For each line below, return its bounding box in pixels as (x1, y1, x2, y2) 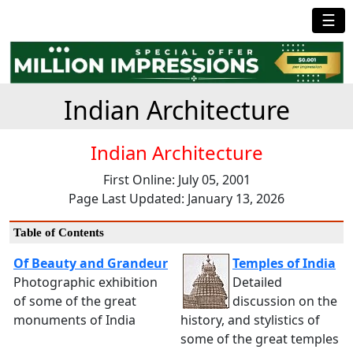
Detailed (232, 273, 282, 291)
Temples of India (232, 254, 336, 272)
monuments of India (13, 310, 136, 329)
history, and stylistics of (180, 310, 320, 329)
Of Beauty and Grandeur (13, 254, 168, 272)
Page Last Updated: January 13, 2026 (69, 189, 284, 207)
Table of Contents (13, 225, 104, 239)
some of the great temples (180, 329, 339, 347)
